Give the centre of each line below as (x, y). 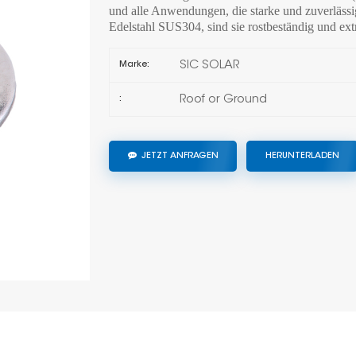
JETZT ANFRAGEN (180, 156)
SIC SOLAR (209, 66)
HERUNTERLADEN (303, 156)
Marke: (134, 65)
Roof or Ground (223, 99)
